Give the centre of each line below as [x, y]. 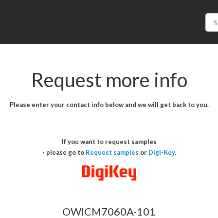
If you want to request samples [109, 142]
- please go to [64, 152]
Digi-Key [161, 152]
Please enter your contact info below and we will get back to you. [109, 105]
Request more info [109, 80]
